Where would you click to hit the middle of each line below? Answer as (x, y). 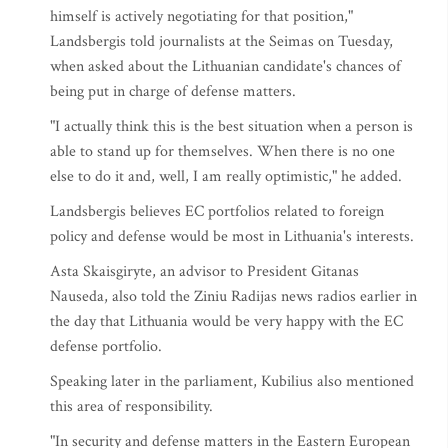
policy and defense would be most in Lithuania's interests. (232, 236)
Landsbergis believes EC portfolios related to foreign (217, 211)
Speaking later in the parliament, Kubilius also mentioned (232, 381)
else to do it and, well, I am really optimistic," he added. (226, 176)
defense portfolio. (106, 346)
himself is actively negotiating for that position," (201, 16)
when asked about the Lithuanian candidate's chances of (225, 66)
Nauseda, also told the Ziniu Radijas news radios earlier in (233, 296)
